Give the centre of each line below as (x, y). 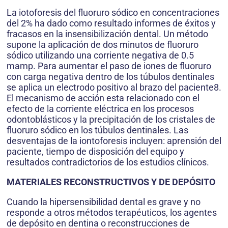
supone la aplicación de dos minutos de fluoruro (103, 45)
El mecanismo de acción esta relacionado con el (103, 98)
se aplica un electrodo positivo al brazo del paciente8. (114, 88)
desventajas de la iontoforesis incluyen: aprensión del (114, 141)
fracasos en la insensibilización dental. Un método (107, 34)
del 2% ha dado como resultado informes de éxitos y (111, 23)
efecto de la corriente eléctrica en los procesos (100, 109)
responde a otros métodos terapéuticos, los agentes (112, 213)
